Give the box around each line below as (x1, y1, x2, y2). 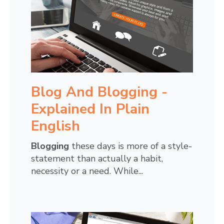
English (31, 116, 80, 136)
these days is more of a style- (69, 140, 192, 152)
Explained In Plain (31, 99, 149, 119)
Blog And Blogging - (31, 82, 167, 102)
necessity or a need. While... (31, 165, 143, 177)
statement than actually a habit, (31, 152, 163, 165)
